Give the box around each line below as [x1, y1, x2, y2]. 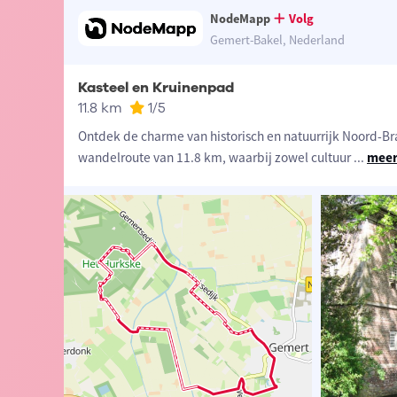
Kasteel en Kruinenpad [77, 78, 234, 98]
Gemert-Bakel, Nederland [209, 32, 345, 49]
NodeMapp [209, 11, 270, 27]
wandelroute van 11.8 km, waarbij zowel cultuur [77, 149, 354, 167]
